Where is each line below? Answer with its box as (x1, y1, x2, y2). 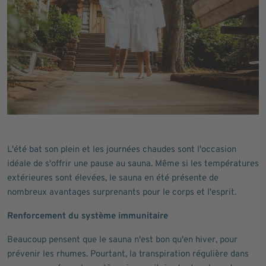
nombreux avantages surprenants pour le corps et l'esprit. (7, 187, 236, 198)
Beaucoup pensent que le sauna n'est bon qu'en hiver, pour (7, 235, 237, 246)
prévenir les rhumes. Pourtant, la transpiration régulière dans (7, 249, 249, 260)
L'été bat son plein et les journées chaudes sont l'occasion (7, 144, 236, 156)
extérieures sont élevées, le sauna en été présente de (7, 173, 218, 184)
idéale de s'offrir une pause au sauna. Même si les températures (7, 159, 259, 170)
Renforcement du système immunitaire (7, 211, 168, 222)
